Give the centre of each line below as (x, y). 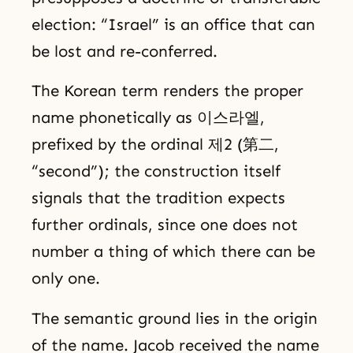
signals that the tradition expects (158, 198)
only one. (66, 279)
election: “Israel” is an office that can (173, 24)
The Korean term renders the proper (167, 91)
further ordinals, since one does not (165, 225)
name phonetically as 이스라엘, (148, 118)
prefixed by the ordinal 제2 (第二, (155, 145)
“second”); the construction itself (156, 171)
